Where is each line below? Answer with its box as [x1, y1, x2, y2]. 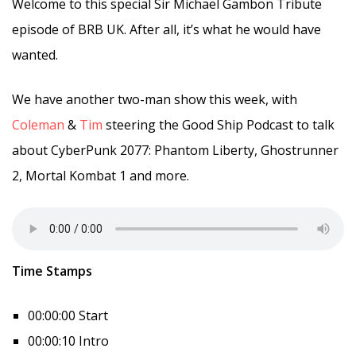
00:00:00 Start [28, 306, 108, 324]
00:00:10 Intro [28, 331, 109, 350]
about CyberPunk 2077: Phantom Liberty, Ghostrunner [12, 141, 339, 159]
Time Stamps [12, 261, 92, 280]
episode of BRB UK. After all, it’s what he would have [12, 20, 321, 38]
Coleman [12, 115, 64, 133]
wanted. [12, 45, 58, 64]
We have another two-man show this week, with [12, 90, 297, 108]
